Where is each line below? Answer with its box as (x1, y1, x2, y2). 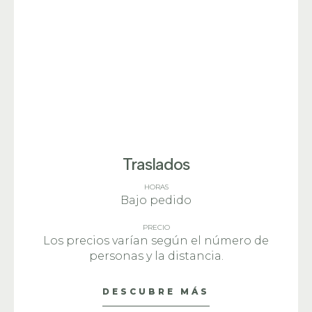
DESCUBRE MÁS (102, 286, 210, 297)
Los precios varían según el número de (43, 234, 269, 247)
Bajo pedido (120, 194, 192, 207)
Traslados (123, 154, 189, 174)
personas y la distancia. (88, 249, 224, 263)
